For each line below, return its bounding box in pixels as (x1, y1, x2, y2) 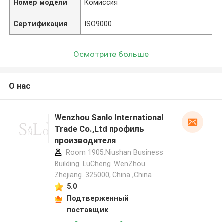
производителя (54, 135, 116, 146)
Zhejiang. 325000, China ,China (54, 171, 152, 179)
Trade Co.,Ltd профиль (54, 124, 144, 134)
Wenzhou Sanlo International (54, 112, 163, 123)
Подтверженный (66, 194, 129, 202)
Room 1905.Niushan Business (63, 148, 163, 157)
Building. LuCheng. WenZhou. (54, 160, 147, 168)
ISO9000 (84, 19, 112, 28)
